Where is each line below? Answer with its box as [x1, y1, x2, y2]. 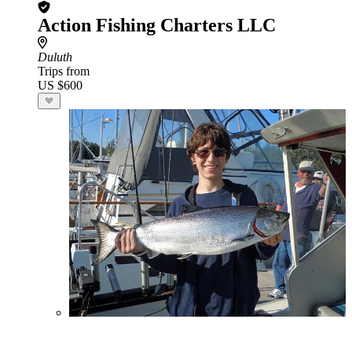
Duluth [38, 50, 72, 64]
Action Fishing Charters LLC [38, 15, 276, 35]
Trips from [38, 64, 90, 78]
